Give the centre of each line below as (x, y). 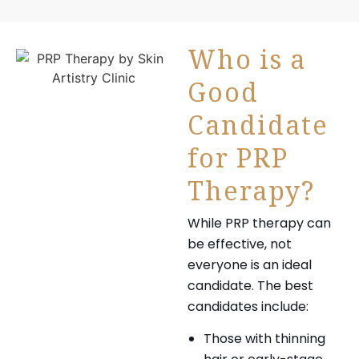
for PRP (238, 163)
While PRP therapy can (259, 223)
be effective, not (240, 244)
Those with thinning (264, 339)
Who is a (247, 65)
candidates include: (248, 306)
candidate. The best (250, 285)
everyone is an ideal (250, 264)
